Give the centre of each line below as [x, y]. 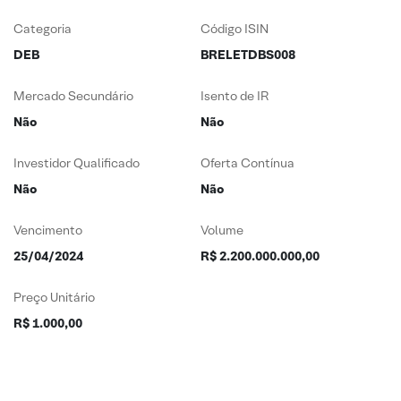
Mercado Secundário [73, 96]
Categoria [43, 29]
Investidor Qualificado [77, 163]
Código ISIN [235, 29]
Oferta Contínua [247, 163]
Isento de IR [235, 96]
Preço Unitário [54, 297]
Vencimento [48, 230]
